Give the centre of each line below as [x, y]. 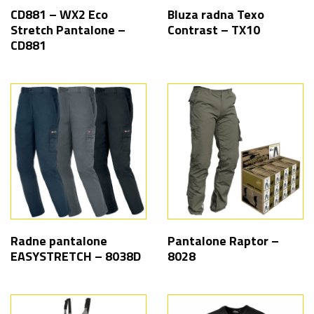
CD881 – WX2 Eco [59, 14]
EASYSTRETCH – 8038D [76, 256]
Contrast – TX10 [214, 30]
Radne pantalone [59, 241]
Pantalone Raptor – [223, 241]
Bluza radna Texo [216, 14]
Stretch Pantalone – [68, 30]
